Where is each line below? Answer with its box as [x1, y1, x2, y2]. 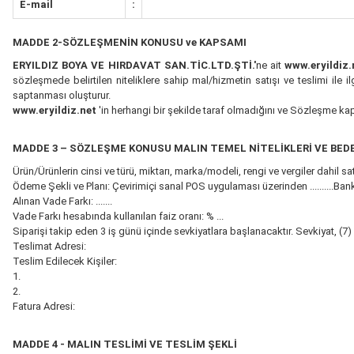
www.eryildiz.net [13, 104, 99, 116]
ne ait [255, 59, 285, 71]
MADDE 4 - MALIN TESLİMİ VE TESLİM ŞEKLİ [13, 338, 237, 350]
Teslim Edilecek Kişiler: [13, 255, 117, 267]
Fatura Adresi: [13, 300, 75, 312]
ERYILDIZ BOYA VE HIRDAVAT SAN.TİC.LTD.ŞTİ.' [13, 59, 256, 71]
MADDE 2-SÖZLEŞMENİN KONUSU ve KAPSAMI [13, 36, 247, 48]
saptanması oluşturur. [13, 89, 111, 101]
